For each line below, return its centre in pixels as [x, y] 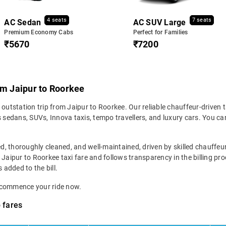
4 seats [57, 20]
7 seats [202, 20]
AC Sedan [23, 22]
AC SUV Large [159, 22]
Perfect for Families [160, 32]
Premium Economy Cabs [39, 32]
